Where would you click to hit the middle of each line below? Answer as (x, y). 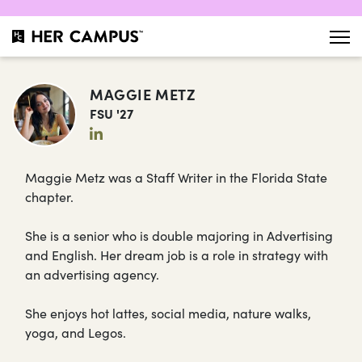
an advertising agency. (92, 274)
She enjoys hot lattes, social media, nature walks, (168, 313)
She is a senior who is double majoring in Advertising (179, 235)
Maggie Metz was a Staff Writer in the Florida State (176, 177)
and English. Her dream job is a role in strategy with (177, 255)
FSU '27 (112, 113)
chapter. (49, 196)
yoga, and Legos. (76, 332)
